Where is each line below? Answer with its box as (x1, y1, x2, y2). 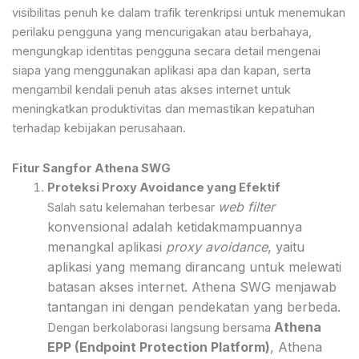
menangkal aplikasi (46, 238, 166, 255)
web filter (217, 198, 275, 215)
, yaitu (267, 238, 305, 255)
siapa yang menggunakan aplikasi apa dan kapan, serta (12, 63, 311, 79)
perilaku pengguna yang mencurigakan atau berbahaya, (12, 25, 312, 40)
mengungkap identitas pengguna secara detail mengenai (12, 44, 321, 59)
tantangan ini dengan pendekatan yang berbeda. (46, 298, 341, 315)
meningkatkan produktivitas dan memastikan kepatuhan (12, 102, 315, 117)
